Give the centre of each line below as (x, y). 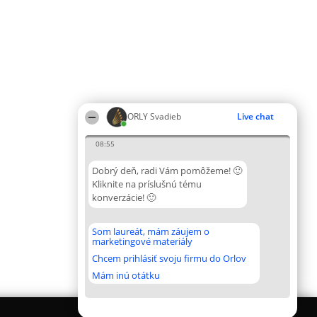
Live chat (255, 116)
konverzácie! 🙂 (124, 197)
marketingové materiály (142, 241)
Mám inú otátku (126, 275)
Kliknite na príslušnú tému (147, 184)
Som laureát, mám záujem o (151, 231)
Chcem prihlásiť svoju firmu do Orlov (169, 258)
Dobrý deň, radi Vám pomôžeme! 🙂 (167, 171)
